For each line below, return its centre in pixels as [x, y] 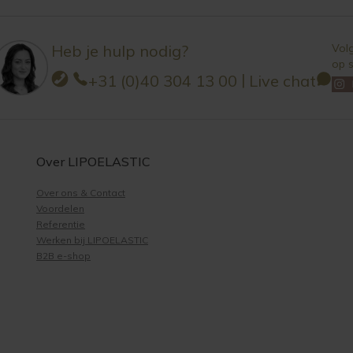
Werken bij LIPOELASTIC [92, 240]
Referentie [61, 224]
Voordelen [60, 208]
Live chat [282, 80]
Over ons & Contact [81, 192]
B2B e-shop [63, 255]
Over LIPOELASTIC [93, 161]
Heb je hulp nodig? [119, 50]
